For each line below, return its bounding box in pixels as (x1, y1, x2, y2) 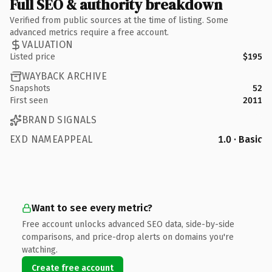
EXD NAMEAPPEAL (10, 133, 93, 145)
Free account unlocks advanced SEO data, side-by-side (22, 219, 234, 229)
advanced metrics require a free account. (10, 27, 169, 38)
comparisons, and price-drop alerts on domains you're (22, 231, 234, 242)
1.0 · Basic (218, 133, 262, 145)
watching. (22, 244, 58, 255)
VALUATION (22, 39, 73, 50)
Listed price (10, 51, 55, 62)
